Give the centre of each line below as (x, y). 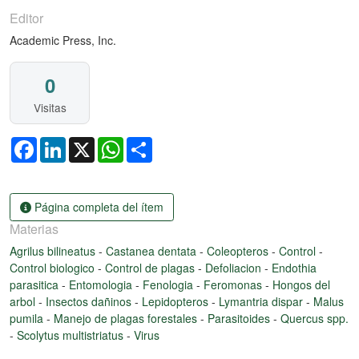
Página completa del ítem (97, 206)
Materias (34, 228)
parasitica (36, 284)
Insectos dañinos (90, 301)
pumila (28, 318)
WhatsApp (149, 144)
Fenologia (169, 284)
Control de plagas (151, 267)
